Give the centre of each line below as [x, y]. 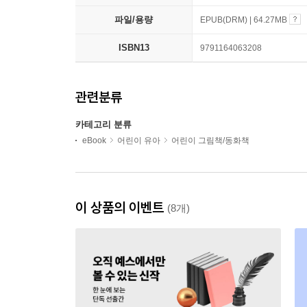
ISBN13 [134, 48]
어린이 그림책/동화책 [210, 141]
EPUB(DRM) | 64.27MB [245, 20]
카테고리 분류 [103, 125]
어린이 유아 [139, 141]
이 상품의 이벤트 [121, 208]
